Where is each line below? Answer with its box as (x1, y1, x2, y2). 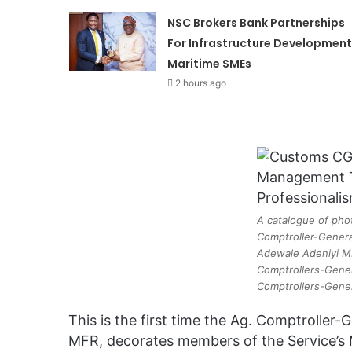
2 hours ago (174, 76, 226, 89)
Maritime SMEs (167, 55, 251, 71)
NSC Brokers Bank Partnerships (167, 14, 345, 31)
